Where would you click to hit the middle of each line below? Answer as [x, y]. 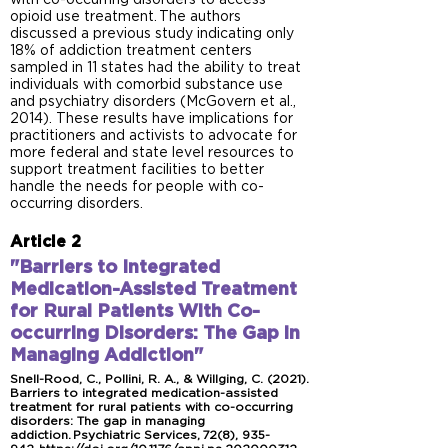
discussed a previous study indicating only [152, 34]
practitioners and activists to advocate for [153, 136]
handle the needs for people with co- [137, 187]
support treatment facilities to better [137, 170]
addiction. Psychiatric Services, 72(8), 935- [140, 435]
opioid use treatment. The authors [125, 17]
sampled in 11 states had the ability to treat [155, 68]
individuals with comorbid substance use [146, 85]
